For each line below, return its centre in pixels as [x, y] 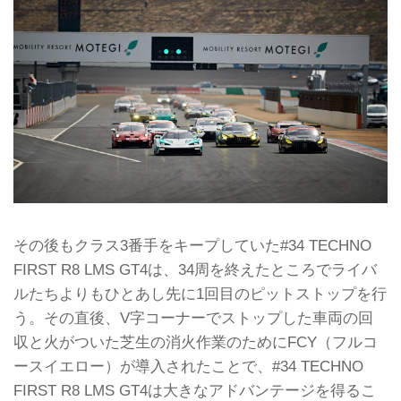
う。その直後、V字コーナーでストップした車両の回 [193, 318]
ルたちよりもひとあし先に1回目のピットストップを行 [200, 294]
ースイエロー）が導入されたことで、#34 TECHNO [188, 367]
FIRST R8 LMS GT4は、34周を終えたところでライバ [195, 270]
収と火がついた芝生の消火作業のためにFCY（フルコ [196, 342]
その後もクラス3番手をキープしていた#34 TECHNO [192, 246]
